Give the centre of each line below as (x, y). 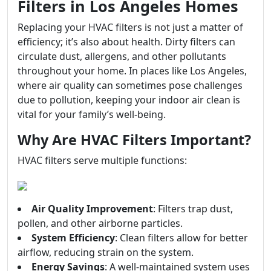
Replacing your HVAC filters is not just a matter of (130, 27)
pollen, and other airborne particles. (100, 223)
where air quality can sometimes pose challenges (130, 85)
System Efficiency (73, 238)
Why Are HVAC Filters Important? (134, 140)
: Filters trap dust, (193, 209)
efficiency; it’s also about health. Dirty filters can (126, 42)
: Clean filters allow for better (181, 238)
